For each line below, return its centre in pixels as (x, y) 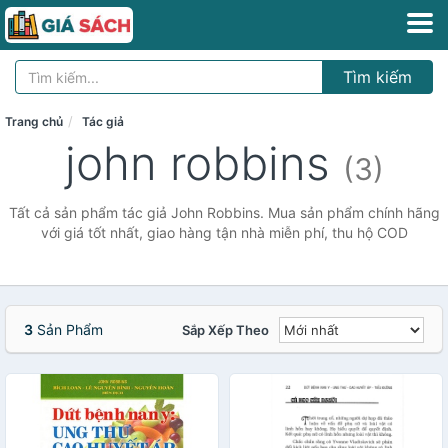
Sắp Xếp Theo (225, 330)
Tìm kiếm (377, 77)
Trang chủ (34, 121)
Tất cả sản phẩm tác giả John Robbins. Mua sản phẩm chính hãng (224, 212)
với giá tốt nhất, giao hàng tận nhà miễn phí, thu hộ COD (224, 232)
